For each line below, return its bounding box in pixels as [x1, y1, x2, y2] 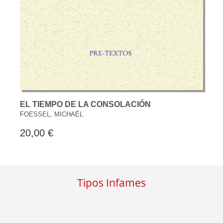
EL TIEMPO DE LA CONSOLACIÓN [20, 100, 151, 109]
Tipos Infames [77, 175, 146, 190]
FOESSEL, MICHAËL [20, 110, 83, 118]
